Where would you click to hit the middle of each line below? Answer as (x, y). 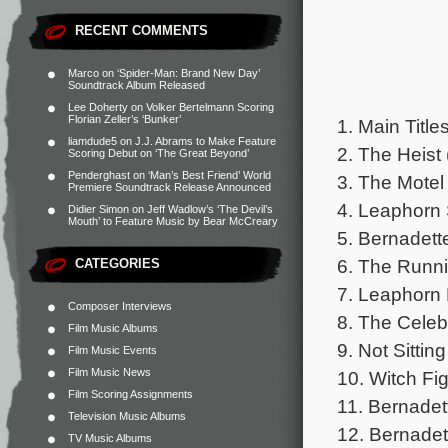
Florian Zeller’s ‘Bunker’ (124, 119)
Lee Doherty (98, 107)
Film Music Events (112, 350)
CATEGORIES (117, 263)
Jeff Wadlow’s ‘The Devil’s (210, 209)
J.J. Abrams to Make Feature (205, 141)
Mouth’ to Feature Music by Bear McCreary (173, 221)
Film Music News (109, 372)
